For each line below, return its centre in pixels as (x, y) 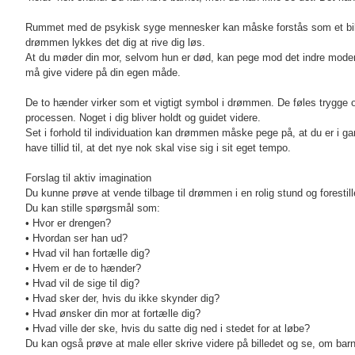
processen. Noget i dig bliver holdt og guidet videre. (143, 118)
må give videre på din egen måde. (103, 73)
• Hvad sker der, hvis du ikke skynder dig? (122, 299)
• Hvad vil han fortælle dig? (88, 254)
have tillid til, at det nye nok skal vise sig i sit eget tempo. (158, 148)
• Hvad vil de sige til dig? (82, 284)
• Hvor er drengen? (68, 223)
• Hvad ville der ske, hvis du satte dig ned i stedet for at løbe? (168, 329)
